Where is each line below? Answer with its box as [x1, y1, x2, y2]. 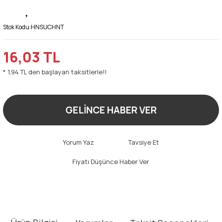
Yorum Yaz [62, 137, 94, 147]
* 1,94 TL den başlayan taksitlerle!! [3, 67, 107, 76]
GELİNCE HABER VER [65, 103, 157, 116]
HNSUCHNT [31, 22, 64, 31]
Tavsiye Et [128, 137, 159, 147]
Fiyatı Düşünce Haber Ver [72, 157, 149, 166]
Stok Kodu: [3, 22, 31, 31]
